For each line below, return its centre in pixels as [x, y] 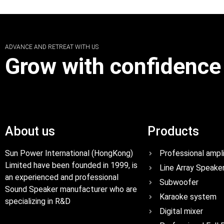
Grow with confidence [113, 66]
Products [173, 131]
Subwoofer [179, 182]
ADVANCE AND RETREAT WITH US [52, 47]
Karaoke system [188, 197]
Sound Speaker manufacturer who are [71, 189]
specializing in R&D [38, 201]
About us [30, 131]
